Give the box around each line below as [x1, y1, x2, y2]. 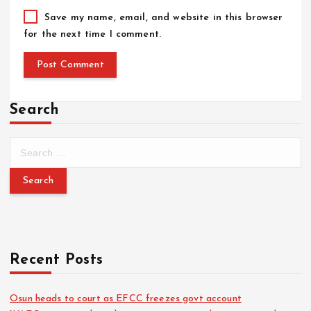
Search [10, 103, 60, 118]
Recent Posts [10, 253, 103, 268]
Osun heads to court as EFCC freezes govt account [10, 294, 242, 305]
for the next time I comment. [24, 28, 162, 40]
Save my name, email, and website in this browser [44, 12, 283, 24]
